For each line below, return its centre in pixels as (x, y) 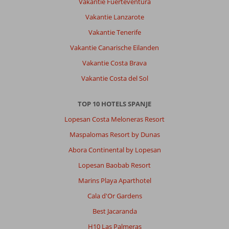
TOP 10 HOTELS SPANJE (114, 104)
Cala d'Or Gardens (114, 196)
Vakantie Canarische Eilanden (114, 48)
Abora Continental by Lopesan (114, 150)
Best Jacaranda (114, 211)
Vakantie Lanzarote (114, 17)
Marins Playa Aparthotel (114, 181)
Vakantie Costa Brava (114, 63)
